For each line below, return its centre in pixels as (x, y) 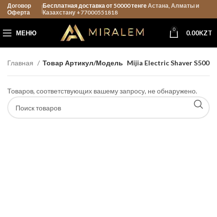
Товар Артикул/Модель (83, 63)
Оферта (19, 12)
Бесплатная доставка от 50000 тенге (94, 6)
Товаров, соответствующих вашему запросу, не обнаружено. (102, 91)
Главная (21, 63)
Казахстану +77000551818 (80, 12)
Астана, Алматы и (173, 6)
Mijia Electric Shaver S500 (168, 63)
